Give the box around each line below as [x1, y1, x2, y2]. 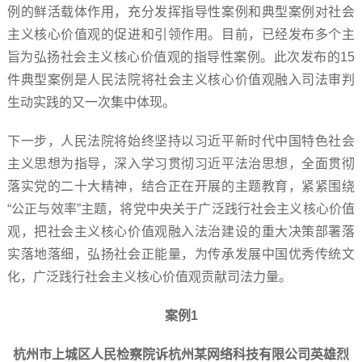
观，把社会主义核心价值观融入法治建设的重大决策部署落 [6, 225, 356, 238]
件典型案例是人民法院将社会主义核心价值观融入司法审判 [6, 73, 356, 86]
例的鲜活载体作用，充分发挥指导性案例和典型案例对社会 [6, 5, 356, 19]
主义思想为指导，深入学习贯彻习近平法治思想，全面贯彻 [6, 157, 356, 170]
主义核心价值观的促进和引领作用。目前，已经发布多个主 [6, 27, 356, 41]
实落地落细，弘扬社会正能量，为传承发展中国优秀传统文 [6, 247, 356, 261]
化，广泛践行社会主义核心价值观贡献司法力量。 [6, 270, 292, 284]
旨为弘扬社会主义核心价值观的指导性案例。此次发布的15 [6, 50, 356, 64]
